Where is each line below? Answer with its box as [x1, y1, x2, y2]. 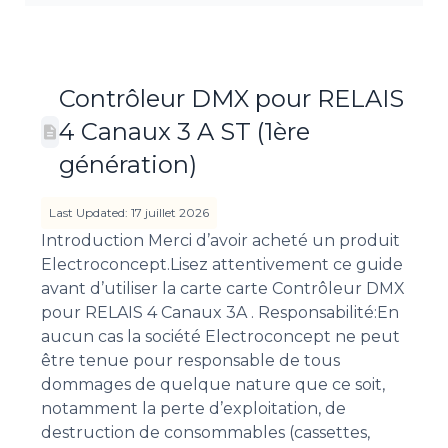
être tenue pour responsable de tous [41, 351, 340, 371]
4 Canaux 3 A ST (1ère [59, 117, 310, 147]
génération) [59, 150, 197, 180]
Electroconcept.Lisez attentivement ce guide [41, 255, 403, 275]
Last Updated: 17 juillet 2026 [49, 205, 209, 221]
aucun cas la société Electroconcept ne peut [41, 327, 400, 347]
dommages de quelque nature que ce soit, [41, 375, 385, 395]
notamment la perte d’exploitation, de [41, 399, 346, 419]
